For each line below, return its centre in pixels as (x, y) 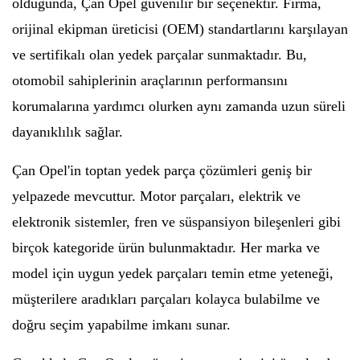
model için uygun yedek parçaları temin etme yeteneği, (173, 273)
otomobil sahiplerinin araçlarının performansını (150, 80)
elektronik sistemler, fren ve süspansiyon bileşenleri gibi (176, 222)
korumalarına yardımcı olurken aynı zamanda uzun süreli (179, 106)
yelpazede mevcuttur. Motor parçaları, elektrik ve (156, 196)
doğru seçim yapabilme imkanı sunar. (121, 325)
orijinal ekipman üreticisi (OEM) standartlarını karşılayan (180, 29)
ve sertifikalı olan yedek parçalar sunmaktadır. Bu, (160, 55)
